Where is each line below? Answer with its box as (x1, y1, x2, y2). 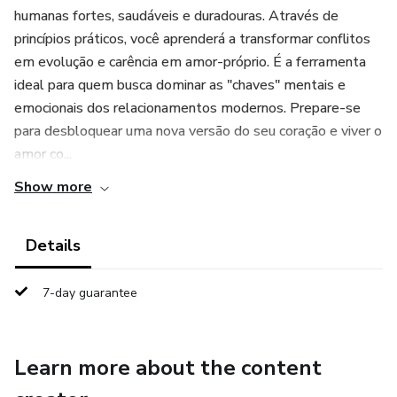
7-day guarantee (43, 284, 137, 301)
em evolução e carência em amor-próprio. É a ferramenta (14, 52, 366, 72)
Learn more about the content (14, 354, 322, 382)
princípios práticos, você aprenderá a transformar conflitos (14, 29, 370, 49)
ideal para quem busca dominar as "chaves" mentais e (14, 75, 346, 95)
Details (26, 235, 81, 256)
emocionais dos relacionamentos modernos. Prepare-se (14, 98, 361, 118)
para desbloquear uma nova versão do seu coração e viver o (14, 121, 382, 141)
